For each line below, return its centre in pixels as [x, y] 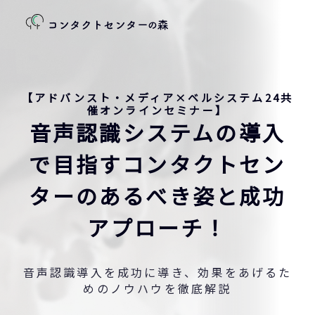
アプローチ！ [157, 227]
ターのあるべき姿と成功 [157, 195]
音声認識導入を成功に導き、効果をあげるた [157, 272]
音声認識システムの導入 [157, 132]
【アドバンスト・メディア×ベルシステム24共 [157, 97]
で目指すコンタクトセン [157, 164]
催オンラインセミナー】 [157, 110]
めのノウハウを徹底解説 [157, 288]
